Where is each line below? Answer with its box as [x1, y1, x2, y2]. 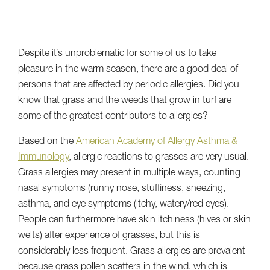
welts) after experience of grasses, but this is [18, 231, 200, 241]
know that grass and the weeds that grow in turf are [18, 96, 231, 106]
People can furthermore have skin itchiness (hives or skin [18, 215, 251, 225]
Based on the [18, 137, 76, 147]
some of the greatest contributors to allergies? [18, 111, 208, 122]
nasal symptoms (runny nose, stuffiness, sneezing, [18, 184, 225, 194]
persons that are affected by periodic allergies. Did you [18, 80, 239, 90]
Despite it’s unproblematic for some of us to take [18, 49, 216, 59]
